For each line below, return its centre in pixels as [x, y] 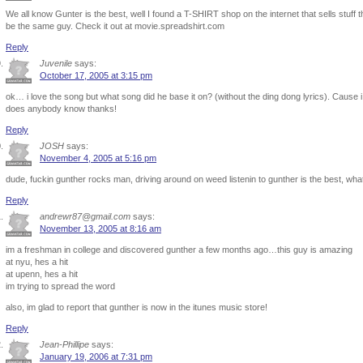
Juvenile [56, 63]
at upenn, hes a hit [42, 274]
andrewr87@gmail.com [85, 216]
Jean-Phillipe [64, 344]
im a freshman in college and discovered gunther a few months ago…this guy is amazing [179, 250]
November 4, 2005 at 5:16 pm [98, 158]
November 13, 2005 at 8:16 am [100, 228]
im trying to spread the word [60, 286]
